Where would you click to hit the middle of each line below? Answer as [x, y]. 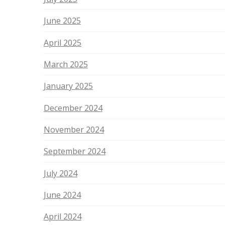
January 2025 [68, 86]
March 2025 [66, 65]
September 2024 [74, 151]
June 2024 [62, 195]
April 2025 [62, 42]
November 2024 [74, 130]
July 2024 [60, 173]
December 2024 [73, 108]
